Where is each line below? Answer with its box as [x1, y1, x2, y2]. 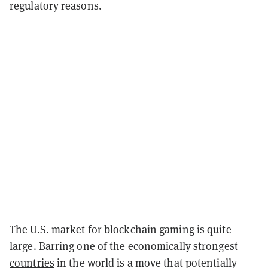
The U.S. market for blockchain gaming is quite [10, 222, 232, 236]
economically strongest [127, 239, 238, 253]
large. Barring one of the [10, 239, 128, 253]
